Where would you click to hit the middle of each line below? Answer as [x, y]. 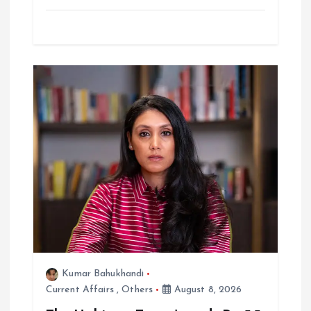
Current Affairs [79, 290]
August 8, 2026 [207, 290]
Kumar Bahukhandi [103, 274]
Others [137, 290]
